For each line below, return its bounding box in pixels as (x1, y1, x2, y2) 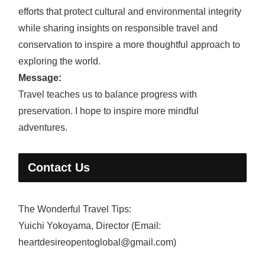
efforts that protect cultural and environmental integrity (18, 6, 241, 17)
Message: (18, 72, 62, 83)
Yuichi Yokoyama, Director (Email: (18, 221, 161, 231)
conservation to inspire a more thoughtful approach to (18, 39, 240, 50)
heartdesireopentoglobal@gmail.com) (18, 237, 176, 248)
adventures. (18, 122, 67, 132)
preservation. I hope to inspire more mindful (18, 105, 199, 116)
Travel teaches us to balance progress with (18, 89, 197, 99)
